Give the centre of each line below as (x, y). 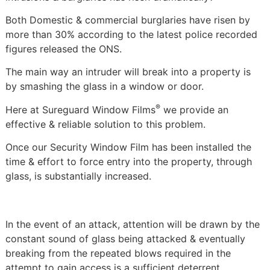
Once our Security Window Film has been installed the (128, 147)
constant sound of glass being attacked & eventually (125, 239)
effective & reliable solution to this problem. (105, 124)
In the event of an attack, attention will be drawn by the (132, 224)
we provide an (194, 109)
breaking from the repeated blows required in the (118, 253)
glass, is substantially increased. (78, 176)
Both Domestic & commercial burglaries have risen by (127, 20)
